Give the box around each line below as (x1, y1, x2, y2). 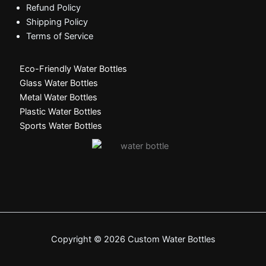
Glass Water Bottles (20, 78, 99, 89)
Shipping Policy (26, 16, 88, 27)
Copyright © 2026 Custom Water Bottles (50, 234, 216, 245)
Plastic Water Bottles (20, 106, 102, 118)
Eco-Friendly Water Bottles (20, 64, 128, 75)
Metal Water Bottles (20, 92, 98, 103)
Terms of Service (26, 30, 93, 42)
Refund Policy (26, 2, 81, 13)
